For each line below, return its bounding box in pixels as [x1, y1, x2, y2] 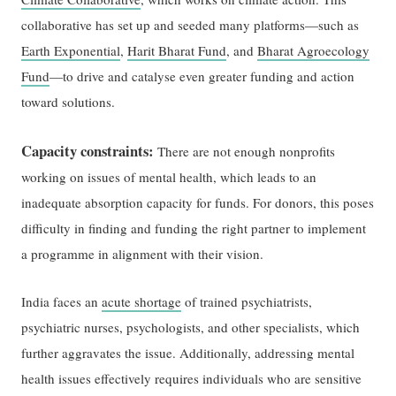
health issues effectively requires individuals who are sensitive [21, 369, 362, 388]
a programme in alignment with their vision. [21, 244, 264, 263]
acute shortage [102, 293, 182, 311]
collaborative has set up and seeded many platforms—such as [21, 15, 360, 34]
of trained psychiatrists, [181, 293, 313, 311]
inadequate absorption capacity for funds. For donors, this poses [21, 193, 375, 211]
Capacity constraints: [21, 139, 155, 162]
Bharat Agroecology [257, 41, 370, 59]
